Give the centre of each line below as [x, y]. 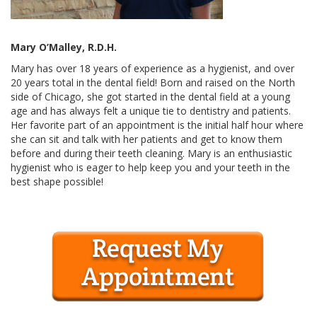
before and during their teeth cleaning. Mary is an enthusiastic [151, 153]
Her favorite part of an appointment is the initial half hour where [157, 125]
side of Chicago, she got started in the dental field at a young [150, 96]
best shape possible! [57, 181]
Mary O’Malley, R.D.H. [64, 47]
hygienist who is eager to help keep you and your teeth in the [150, 167]
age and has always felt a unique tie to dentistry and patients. [151, 110]
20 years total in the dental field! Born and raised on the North [153, 82]
